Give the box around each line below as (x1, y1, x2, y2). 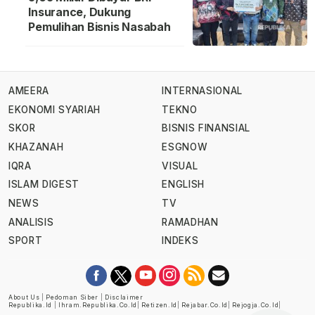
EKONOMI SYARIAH (8, 103, 101, 115)
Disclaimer (105, 294, 143, 302)
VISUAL (162, 160, 198, 172)
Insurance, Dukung (28, 5, 131, 20)
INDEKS (162, 235, 199, 247)
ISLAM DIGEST (8, 179, 80, 191)
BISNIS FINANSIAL (162, 122, 250, 134)
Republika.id (8, 302, 53, 309)
